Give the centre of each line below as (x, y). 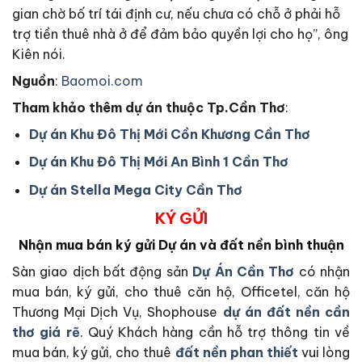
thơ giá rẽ (46, 333)
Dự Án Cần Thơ (244, 272)
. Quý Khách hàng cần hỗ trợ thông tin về (215, 333)
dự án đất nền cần (286, 312)
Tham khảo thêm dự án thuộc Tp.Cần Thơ (149, 107)
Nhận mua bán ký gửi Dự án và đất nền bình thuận (181, 245)
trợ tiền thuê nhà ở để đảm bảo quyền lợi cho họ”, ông (180, 34)
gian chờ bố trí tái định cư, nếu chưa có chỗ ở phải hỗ (176, 13)
